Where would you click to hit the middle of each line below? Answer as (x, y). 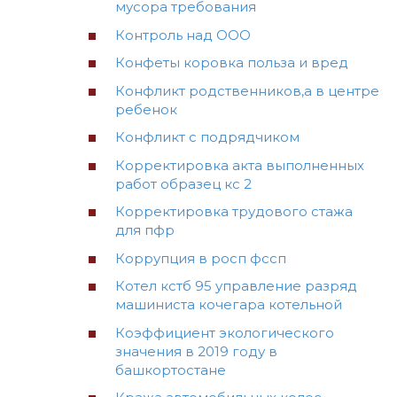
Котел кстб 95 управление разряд (236, 286)
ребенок (146, 109)
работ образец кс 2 (183, 183)
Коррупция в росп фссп (201, 258)
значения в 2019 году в (196, 351)
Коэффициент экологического (225, 332)
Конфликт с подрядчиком (207, 137)
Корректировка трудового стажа (234, 212)
